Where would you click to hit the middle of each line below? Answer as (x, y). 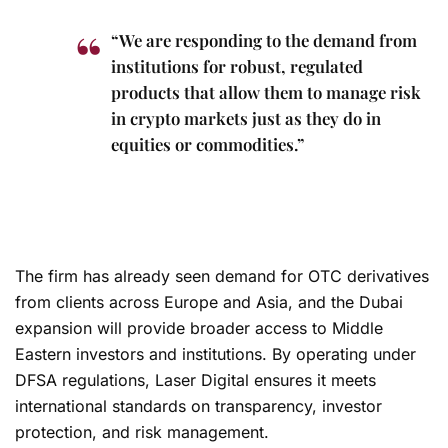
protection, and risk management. (142, 431)
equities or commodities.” (207, 143)
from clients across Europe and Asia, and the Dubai (209, 301)
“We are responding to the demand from (264, 39)
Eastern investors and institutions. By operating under (215, 353)
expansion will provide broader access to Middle (199, 327)
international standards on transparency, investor (198, 405)
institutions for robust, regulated (237, 65)
